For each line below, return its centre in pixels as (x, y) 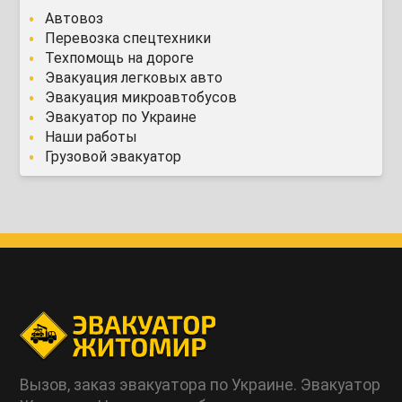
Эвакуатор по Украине (121, 118)
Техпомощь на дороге (120, 58)
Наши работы (92, 137)
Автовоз (74, 19)
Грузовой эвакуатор (114, 157)
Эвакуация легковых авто (134, 78)
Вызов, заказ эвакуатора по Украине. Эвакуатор (201, 385)
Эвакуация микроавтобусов (141, 98)
